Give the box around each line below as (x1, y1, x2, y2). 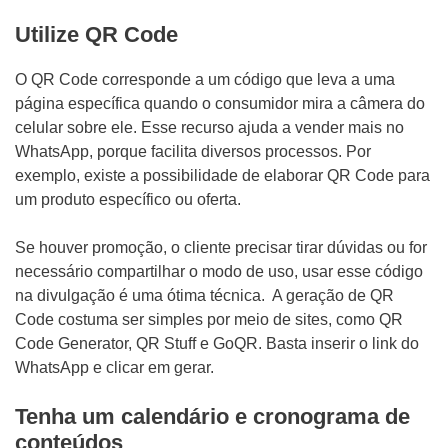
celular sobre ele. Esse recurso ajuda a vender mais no (15, 119, 404, 136)
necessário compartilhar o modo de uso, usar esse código (15, 263, 423, 280)
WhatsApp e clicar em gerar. (15, 359, 214, 376)
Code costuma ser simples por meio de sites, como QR (15, 311, 403, 328)
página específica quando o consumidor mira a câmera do (15, 95, 425, 112)
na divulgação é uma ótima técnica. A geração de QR (15, 287, 394, 304)
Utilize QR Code (15, 22, 178, 47)
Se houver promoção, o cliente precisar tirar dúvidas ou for (15, 239, 427, 256)
